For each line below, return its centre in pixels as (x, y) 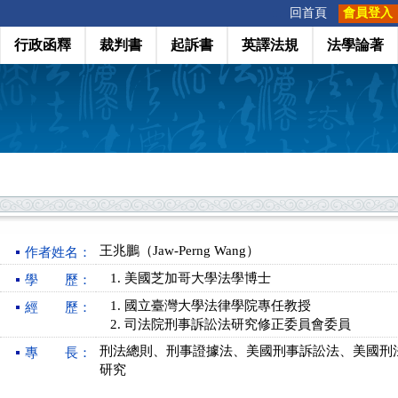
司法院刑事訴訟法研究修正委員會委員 (238, 324)
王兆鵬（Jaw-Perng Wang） (179, 251)
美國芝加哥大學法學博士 (198, 278)
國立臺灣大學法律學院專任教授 (218, 306)
